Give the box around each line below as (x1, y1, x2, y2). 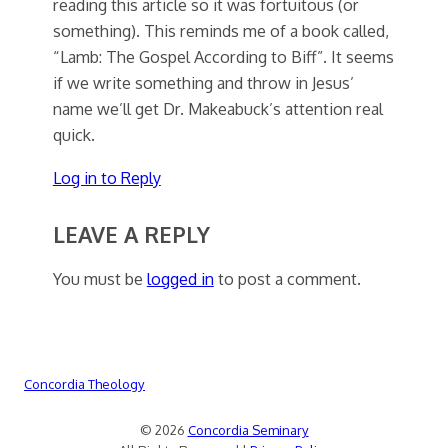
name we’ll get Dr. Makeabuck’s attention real (52, 98, 383, 120)
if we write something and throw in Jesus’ (52, 72, 354, 94)
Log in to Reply (52, 166, 161, 188)
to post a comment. (213, 267, 361, 289)
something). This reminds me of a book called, (52, 20, 389, 42)
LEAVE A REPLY (52, 220, 210, 248)
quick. (52, 124, 95, 146)
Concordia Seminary (187, 421, 309, 438)
